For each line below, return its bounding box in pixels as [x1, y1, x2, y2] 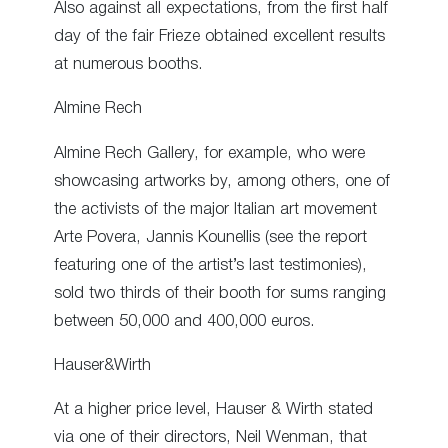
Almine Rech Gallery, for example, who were [54, 145, 365, 161]
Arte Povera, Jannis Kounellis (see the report [54, 229, 367, 245]
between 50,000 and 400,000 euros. [54, 313, 315, 329]
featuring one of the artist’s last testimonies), [54, 257, 367, 273]
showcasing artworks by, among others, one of [54, 173, 390, 189]
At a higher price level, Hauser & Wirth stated [54, 402, 373, 418]
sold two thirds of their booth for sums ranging [54, 285, 386, 301]
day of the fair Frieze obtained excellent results [54, 29, 385, 45]
